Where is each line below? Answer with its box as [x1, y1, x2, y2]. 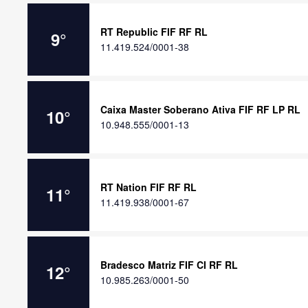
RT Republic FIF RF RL [100, 25, 208, 38]
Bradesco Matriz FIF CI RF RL [100, 258, 238, 272]
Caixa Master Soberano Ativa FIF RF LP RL [100, 102, 300, 116]
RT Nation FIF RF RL [100, 180, 197, 194]
